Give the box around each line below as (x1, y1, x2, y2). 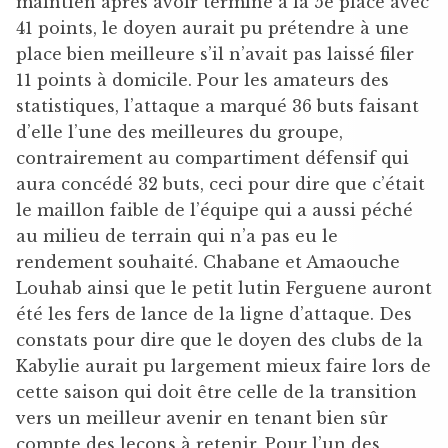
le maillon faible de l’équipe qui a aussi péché (16, 199, 413, 220)
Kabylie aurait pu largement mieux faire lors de (16, 355, 431, 376)
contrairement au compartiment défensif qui (16, 147, 409, 168)
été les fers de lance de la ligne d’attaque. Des (16, 303, 412, 324)
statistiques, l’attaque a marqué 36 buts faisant (16, 95, 419, 116)
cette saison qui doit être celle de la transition (16, 381, 417, 402)
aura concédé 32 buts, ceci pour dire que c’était (16, 173, 425, 194)
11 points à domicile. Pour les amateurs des (16, 69, 389, 90)
